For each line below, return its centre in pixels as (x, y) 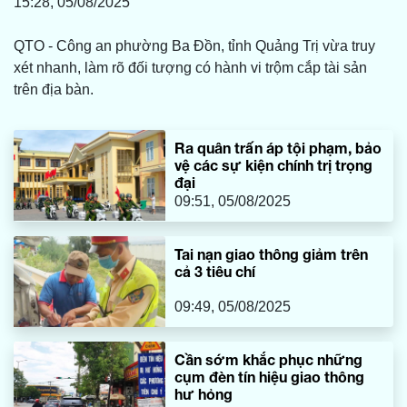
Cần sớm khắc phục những (269, 360)
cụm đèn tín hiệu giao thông (270, 377)
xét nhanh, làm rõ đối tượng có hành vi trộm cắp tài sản (190, 68)
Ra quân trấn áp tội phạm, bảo (278, 148)
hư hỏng (204, 394)
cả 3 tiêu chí (215, 272)
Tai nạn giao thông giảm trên (272, 254)
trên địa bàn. (54, 90)
